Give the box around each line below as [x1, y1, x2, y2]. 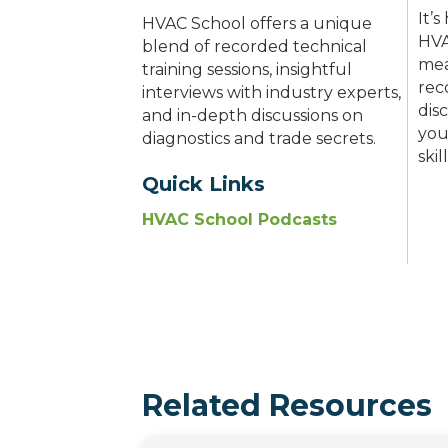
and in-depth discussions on [142, 106, 363, 126]
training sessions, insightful [142, 60, 352, 80]
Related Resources [142, 387, 432, 425]
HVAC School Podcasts [142, 210, 337, 230]
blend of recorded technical [142, 37, 367, 57]
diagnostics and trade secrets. [142, 129, 376, 149]
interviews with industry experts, [142, 83, 401, 103]
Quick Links [142, 172, 265, 197]
